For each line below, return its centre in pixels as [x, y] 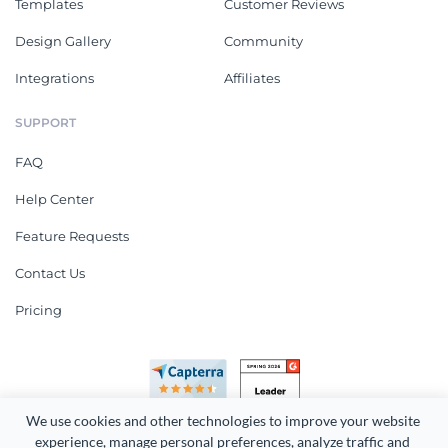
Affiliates [252, 78]
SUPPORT [45, 123]
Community [263, 41]
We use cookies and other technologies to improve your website [222, 420]
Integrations [54, 78]
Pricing [38, 310]
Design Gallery [63, 41]
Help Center [54, 199]
